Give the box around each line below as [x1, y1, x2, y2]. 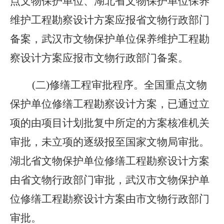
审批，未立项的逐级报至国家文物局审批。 [10, 136, 209, 148]
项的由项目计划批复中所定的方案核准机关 [10, 117, 209, 129]
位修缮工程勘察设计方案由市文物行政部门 [10, 193, 209, 205]
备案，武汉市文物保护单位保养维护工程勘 [10, 33, 209, 45]
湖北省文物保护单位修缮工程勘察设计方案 [10, 155, 209, 167]
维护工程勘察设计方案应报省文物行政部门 [10, 14, 209, 26]
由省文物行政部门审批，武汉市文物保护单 [10, 174, 209, 186]
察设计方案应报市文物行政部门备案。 [10, 52, 188, 64]
